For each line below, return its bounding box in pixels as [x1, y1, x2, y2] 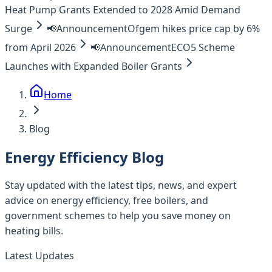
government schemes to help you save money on [5, 208, 231, 222]
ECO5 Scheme [171, 41, 235, 54]
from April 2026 [5, 41, 76, 54]
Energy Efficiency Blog [5, 146, 164, 167]
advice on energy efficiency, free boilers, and [5, 193, 208, 207]
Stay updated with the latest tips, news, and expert [5, 178, 237, 192]
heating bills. [5, 223, 63, 237]
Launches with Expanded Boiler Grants [5, 59, 182, 73]
